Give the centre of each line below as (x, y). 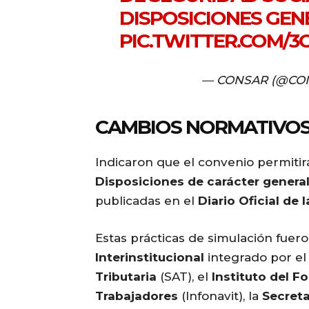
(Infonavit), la (220, 296)
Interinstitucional (150, 258)
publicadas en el (147, 201)
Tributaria (126, 277)
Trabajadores (137, 296)
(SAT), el (184, 277)
